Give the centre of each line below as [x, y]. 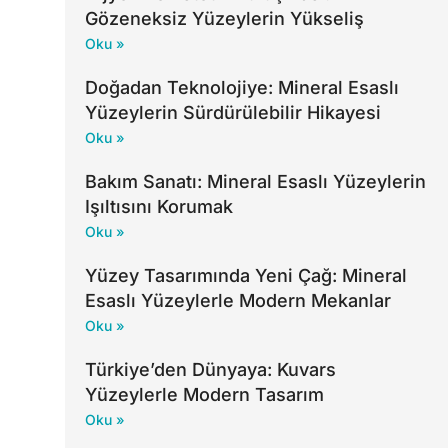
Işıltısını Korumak [158, 207]
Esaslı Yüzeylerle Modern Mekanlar [237, 301]
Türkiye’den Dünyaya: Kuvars [210, 370]
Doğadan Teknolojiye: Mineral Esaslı [241, 88]
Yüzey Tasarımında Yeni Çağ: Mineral [245, 276]
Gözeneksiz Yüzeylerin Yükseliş [224, 19]
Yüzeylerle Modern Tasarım [204, 395]
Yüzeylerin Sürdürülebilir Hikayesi [232, 113]
